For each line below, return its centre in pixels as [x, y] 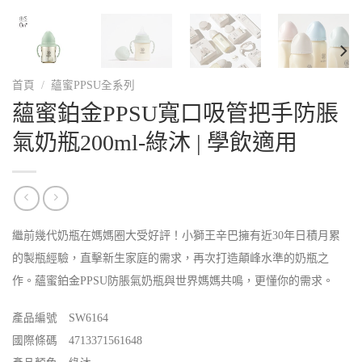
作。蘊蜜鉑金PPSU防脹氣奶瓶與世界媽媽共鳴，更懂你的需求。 [173, 280]
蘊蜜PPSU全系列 [93, 86]
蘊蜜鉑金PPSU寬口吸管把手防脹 [175, 114]
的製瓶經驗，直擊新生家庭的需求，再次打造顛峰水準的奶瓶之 [170, 258]
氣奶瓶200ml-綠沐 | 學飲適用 [155, 143]
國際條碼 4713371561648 [77, 341]
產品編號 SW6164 [60, 318]
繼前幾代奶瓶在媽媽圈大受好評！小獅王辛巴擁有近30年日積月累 [176, 235]
